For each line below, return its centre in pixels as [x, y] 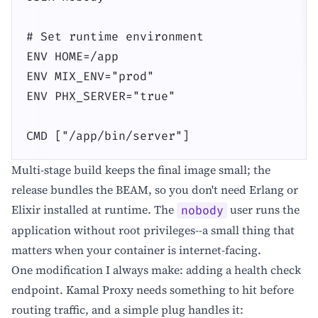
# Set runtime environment [115, 37]
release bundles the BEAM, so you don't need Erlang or [155, 190]
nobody [202, 210]
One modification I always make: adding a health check [156, 270]
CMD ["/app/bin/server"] [108, 136]
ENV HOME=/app [72, 56]
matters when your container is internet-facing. [136, 250]
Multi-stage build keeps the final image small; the [141, 170]
